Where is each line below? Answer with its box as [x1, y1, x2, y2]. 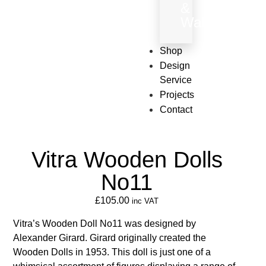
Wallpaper [180, 14, 243, 30]
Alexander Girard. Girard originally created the [13, 232, 207, 243]
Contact [160, 104, 193, 115]
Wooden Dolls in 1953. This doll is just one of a [13, 246, 211, 257]
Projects [160, 90, 195, 100]
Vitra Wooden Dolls [31, 147, 223, 173]
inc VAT [132, 197, 159, 206]
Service [160, 75, 192, 85]
